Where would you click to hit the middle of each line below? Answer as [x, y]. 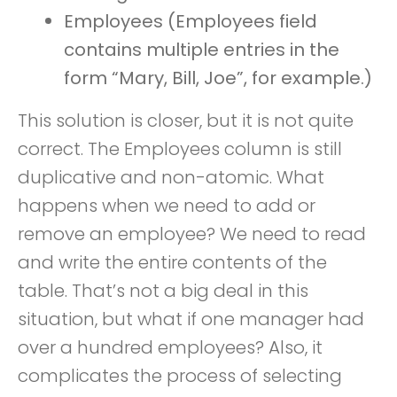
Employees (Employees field [191, 21]
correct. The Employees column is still [180, 149]
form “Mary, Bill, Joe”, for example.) [218, 78]
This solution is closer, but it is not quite [186, 121]
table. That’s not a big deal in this [163, 291]
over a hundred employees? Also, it [170, 347]
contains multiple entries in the [202, 50]
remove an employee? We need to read [192, 234]
